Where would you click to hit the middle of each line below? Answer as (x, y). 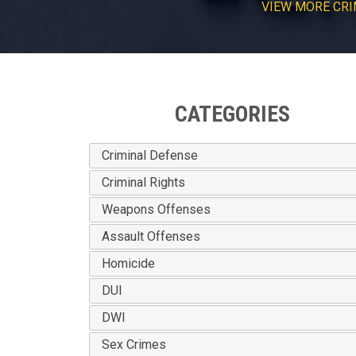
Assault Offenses (151, 236)
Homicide (128, 263)
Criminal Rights (143, 182)
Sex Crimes (134, 344)
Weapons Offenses (156, 209)
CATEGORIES (232, 114)
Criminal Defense (150, 155)
